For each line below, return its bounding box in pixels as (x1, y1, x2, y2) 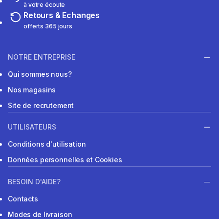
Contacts (8, 194, 38, 203)
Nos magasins (8, 85, 56, 94)
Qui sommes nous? (8, 69, 72, 78)
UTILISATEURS (8, 123, 56, 131)
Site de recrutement (8, 101, 74, 109)
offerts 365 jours (23, 22, 72, 30)
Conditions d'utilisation (8, 140, 86, 149)
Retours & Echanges (23, 10, 100, 20)
